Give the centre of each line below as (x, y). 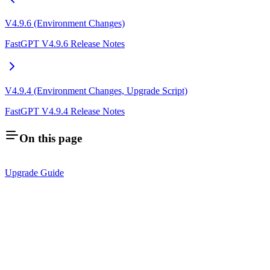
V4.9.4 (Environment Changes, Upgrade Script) (96, 90)
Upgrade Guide (34, 172)
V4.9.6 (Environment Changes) (65, 23)
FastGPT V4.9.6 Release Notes (65, 43)
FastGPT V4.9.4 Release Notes (65, 111)
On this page (51, 139)
